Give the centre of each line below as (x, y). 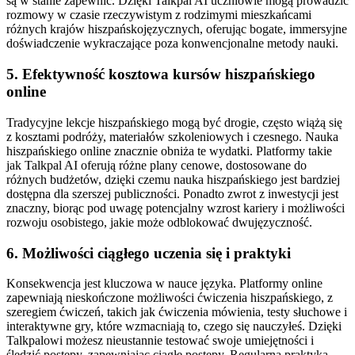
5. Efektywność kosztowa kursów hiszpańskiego (161, 74)
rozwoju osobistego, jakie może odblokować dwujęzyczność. (159, 222)
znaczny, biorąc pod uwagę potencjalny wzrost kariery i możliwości (176, 208)
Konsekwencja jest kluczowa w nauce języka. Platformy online (164, 284)
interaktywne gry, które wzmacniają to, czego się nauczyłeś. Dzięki (174, 326)
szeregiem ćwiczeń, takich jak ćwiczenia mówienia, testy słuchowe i (177, 312)
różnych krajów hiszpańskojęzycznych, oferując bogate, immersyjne (177, 29)
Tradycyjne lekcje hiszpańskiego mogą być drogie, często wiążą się (174, 122)
